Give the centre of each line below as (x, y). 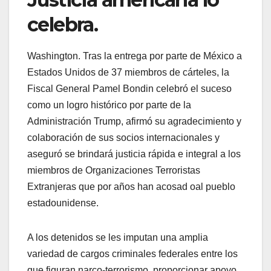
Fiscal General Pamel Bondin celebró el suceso (129, 88)
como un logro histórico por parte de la (109, 105)
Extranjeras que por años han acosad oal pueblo (131, 186)
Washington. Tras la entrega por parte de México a (135, 56)
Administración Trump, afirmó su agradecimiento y (134, 121)
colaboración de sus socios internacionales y (123, 137)
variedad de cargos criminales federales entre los (132, 253)
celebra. (63, 24)
